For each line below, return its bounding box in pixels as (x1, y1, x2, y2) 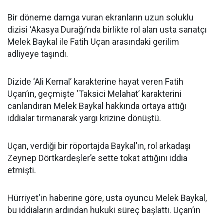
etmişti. (7, 165, 36, 175)
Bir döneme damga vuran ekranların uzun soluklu (7, 12, 194, 22)
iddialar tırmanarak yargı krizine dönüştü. (7, 113, 161, 123)
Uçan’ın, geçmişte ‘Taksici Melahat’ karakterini (7, 89, 182, 99)
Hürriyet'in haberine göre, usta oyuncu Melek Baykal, (7, 193, 207, 203)
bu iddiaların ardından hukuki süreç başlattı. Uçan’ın (7, 205, 200, 215)
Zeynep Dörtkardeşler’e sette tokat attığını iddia (7, 153, 187, 163)
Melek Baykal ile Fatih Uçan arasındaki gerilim (7, 36, 179, 47)
